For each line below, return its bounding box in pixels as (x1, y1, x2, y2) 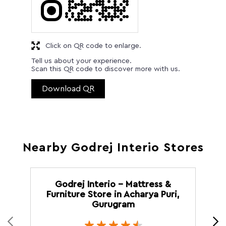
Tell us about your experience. (31, 57, 132, 65)
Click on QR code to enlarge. (45, 42, 141, 49)
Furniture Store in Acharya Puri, (46, 189, 180, 199)
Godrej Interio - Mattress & (55, 179, 171, 189)
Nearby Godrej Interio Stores (22, 141, 204, 154)
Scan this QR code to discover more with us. (31, 65, 180, 73)
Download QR (42, 84, 94, 93)
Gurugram (91, 199, 135, 209)
